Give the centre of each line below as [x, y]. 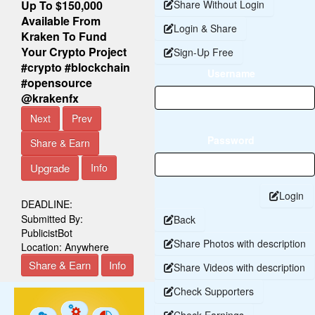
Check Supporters [214, 291]
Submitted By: [52, 218]
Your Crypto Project [74, 51]
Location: [43, 246]
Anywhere [87, 246]
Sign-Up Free [204, 52]
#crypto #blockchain [76, 67]
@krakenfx [50, 98]
